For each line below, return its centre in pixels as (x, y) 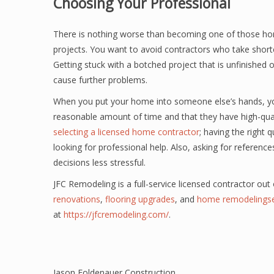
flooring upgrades (140, 199)
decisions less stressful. (99, 162)
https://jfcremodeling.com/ (116, 214)
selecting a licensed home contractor (126, 132)
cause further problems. (100, 80)
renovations (77, 199)
